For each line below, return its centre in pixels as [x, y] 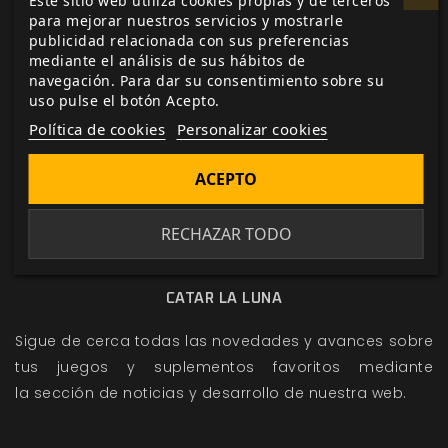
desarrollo [240, 392]
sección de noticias [108, 392]
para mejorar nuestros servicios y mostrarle [185, 20]
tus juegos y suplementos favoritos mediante [224, 366]
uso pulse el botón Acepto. [124, 100]
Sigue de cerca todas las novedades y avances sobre [224, 340]
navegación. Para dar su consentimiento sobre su [206, 80]
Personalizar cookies [252, 128]
